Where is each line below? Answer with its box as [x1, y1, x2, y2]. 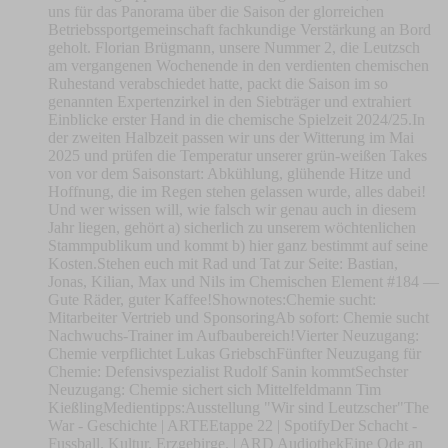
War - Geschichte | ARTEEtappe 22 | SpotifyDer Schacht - [48, 417, 417, 435]
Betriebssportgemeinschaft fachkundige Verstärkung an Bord [48, 21, 431, 39]
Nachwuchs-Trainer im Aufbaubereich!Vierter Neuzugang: [48, 327, 419, 345]
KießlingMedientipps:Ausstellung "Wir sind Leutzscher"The [48, 399, 429, 417]
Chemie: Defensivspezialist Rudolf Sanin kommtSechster [48, 363, 408, 381]
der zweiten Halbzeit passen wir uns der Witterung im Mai [48, 129, 414, 147]
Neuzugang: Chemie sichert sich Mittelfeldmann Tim [48, 381, 381, 399]
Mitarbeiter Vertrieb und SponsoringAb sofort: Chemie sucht [48, 309, 429, 327]
